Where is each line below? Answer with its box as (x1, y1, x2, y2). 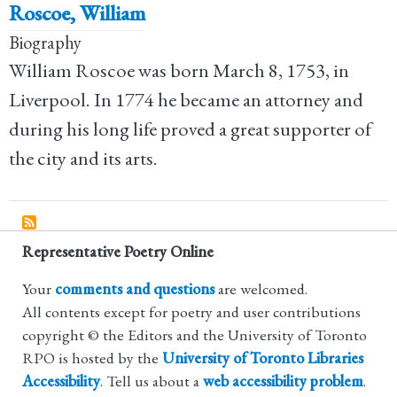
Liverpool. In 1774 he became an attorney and (9, 86, 363, 113)
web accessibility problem (203, 370, 363, 392)
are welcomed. (214, 278, 307, 300)
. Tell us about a (100, 370, 203, 392)
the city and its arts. (9, 144, 158, 171)
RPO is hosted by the (22, 347, 162, 369)
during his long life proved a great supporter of (9, 115, 371, 142)
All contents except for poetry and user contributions (22, 301, 361, 323)
